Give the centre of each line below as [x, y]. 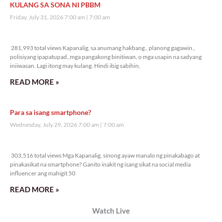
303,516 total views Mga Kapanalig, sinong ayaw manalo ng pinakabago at [105, 156]
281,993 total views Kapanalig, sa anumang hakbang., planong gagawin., [103, 48]
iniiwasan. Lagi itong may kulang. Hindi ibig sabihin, [75, 66]
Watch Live [111, 211]
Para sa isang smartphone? [51, 112]
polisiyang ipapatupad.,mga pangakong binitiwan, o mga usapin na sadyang [106, 57]
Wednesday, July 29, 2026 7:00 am [55, 125]
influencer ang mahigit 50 [43, 173]
